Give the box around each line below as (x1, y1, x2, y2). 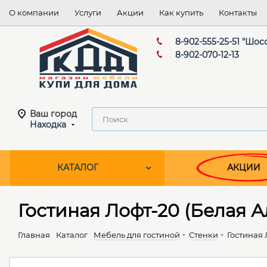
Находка (30, 119, 66, 131)
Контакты (219, 8, 257, 17)
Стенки (189, 230, 218, 240)
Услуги (74, 8, 101, 17)
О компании (9, 8, 59, 17)
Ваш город (30, 108, 77, 120)
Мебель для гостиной (94, 230, 180, 240)
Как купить (159, 8, 203, 17)
